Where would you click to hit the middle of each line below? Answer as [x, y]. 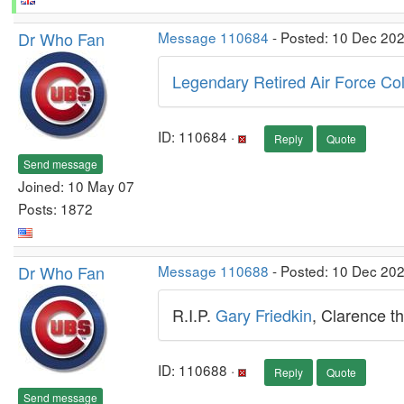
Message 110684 [213, 37]
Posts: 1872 [55, 208]
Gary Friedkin [264, 315]
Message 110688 [213, 271]
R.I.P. [194, 315]
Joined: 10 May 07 [76, 185]
